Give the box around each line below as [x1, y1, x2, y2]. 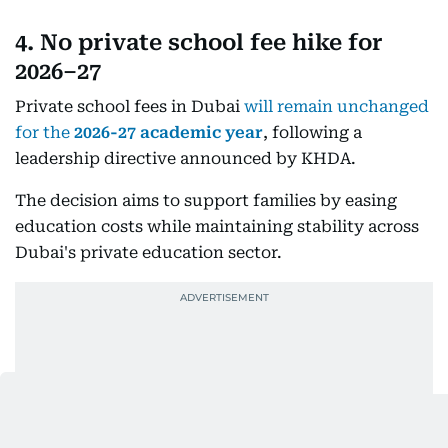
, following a [263, 123, 362, 143]
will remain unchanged [240, 97, 429, 117]
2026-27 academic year [74, 123, 263, 143]
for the [15, 123, 74, 143]
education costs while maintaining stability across [15, 217, 419, 237]
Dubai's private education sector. [15, 243, 282, 263]
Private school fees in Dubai [15, 97, 240, 117]
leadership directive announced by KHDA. [15, 149, 356, 169]
